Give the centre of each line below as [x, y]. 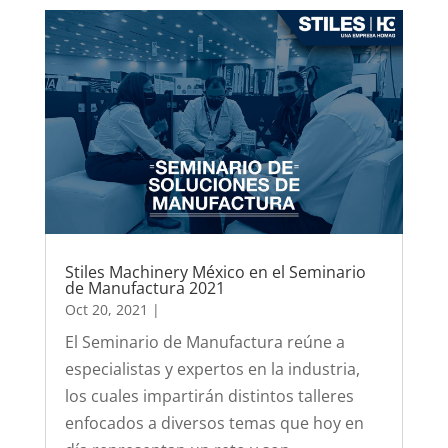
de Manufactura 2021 [144, 288]
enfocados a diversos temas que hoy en [214, 423]
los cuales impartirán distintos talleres [209, 396]
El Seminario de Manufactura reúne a [204, 342]
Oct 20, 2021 [106, 310]
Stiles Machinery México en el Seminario [215, 272]
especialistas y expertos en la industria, [212, 369]
